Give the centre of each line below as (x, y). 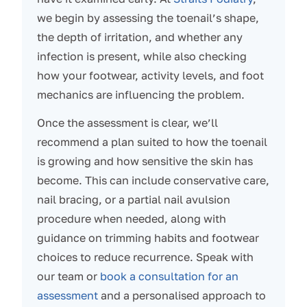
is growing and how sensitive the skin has (145, 161)
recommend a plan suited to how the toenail (152, 142)
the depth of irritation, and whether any (139, 37)
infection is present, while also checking (142, 56)
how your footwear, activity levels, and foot (150, 75)
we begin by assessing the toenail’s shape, (148, 17)
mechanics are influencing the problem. (140, 94)
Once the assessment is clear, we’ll (127, 123)
